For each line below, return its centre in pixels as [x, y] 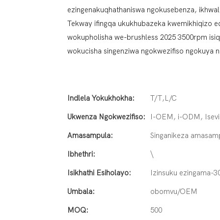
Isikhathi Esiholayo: [99, 173]
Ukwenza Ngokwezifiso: [106, 117]
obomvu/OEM [174, 191]
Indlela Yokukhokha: [101, 98]
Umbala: [81, 191]
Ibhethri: [81, 154]
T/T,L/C [164, 98]
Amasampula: [90, 135]
